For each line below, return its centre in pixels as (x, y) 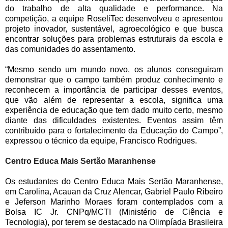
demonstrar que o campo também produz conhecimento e (114, 80)
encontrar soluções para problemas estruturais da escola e (114, 39)
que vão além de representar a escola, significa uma (114, 100)
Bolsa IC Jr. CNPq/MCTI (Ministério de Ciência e (114, 212)
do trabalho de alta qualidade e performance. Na (114, 9)
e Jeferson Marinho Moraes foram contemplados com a (114, 202)
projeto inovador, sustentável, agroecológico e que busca (114, 29)
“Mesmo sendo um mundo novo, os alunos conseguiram (114, 70)
